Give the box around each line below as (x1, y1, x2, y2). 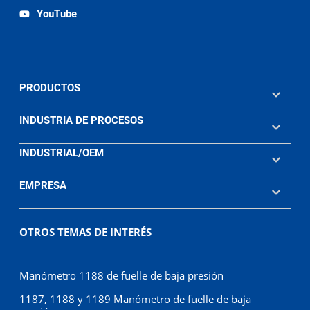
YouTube (37, 7, 77, 20)
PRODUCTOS (19, 81, 81, 94)
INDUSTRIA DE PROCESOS (19, 113, 144, 127)
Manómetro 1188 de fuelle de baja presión (19, 268, 224, 282)
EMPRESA (19, 179, 67, 192)
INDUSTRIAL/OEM (19, 146, 104, 159)
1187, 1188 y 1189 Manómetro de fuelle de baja (19, 291, 252, 306)
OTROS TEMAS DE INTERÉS (19, 224, 152, 239)
